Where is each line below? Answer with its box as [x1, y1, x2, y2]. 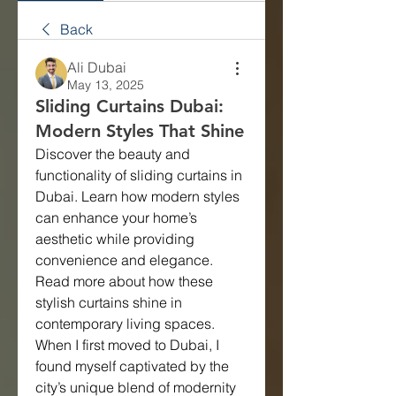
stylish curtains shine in [35, 293, 182, 311]
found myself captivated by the [35, 356, 229, 375]
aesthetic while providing [35, 229, 194, 247]
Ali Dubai [67, 57, 126, 76]
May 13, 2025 [67, 76, 144, 93]
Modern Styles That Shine [35, 119, 244, 141]
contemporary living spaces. [35, 314, 215, 332]
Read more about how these [35, 271, 213, 290]
